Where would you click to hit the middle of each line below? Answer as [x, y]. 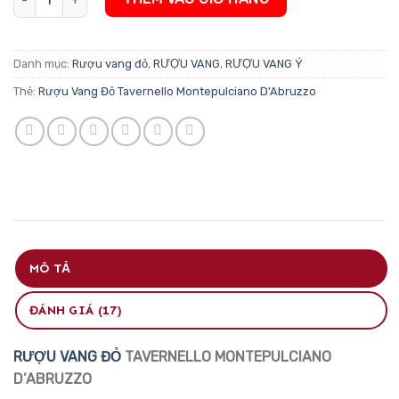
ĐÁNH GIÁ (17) [76, 311]
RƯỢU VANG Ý [264, 64]
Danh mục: [43, 64]
